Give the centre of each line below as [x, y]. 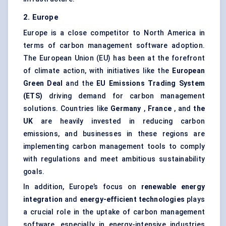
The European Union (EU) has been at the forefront [114, 58]
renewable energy [173, 187]
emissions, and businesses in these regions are [114, 134]
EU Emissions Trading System [151, 83]
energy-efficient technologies [132, 200]
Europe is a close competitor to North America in [114, 33]
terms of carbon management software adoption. [114, 46]
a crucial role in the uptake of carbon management [114, 212]
